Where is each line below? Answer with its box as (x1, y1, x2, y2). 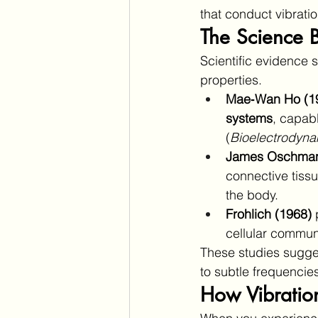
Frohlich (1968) (226, 205, 312, 222)
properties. (200, 71, 262, 88)
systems (226, 109, 273, 126)
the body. (226, 186, 278, 203)
